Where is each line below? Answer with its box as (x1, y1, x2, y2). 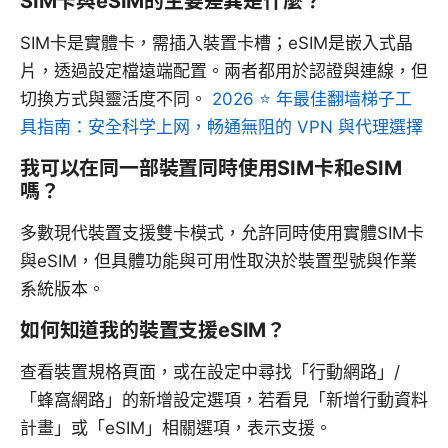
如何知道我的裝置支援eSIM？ (20, 318, 287, 343)
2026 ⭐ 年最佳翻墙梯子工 (212, 89, 412, 110)
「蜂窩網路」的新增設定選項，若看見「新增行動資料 (20, 390, 428, 411)
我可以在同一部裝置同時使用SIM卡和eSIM (20, 156, 402, 181)
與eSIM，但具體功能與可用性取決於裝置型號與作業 (20, 251, 417, 272)
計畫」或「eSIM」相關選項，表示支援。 (20, 418, 332, 439)
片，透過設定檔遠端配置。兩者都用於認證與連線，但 (20, 61, 428, 82)
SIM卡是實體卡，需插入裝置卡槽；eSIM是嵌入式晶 (20, 33, 413, 54)
